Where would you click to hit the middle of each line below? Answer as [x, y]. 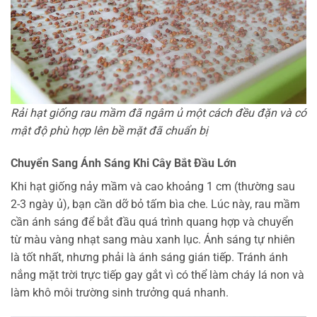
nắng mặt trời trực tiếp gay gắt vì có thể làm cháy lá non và [157, 275]
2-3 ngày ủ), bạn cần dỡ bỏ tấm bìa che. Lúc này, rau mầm [155, 204]
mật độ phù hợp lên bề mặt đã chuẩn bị [109, 131]
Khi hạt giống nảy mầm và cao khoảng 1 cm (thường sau [153, 187]
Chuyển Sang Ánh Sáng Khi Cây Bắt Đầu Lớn [123, 163]
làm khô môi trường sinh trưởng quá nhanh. [120, 293]
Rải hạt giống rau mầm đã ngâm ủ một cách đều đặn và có [158, 113]
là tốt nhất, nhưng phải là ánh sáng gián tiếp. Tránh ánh [149, 258]
